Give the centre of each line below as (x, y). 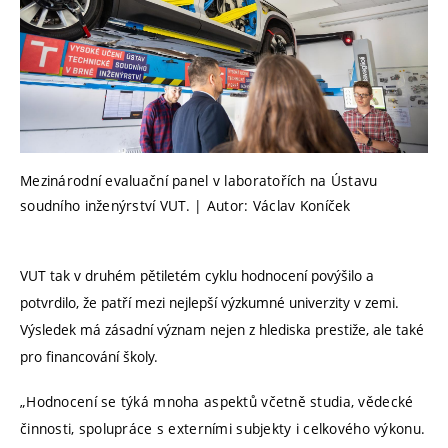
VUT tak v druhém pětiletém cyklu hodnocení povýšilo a (197, 276)
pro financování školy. (89, 357)
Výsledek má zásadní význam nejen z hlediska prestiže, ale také (222, 330)
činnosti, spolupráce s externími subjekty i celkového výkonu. (223, 428)
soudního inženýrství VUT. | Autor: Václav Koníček (185, 205)
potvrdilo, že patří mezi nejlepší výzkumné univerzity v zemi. (209, 303)
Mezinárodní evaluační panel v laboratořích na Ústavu (199, 180)
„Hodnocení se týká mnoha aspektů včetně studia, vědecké (217, 401)
